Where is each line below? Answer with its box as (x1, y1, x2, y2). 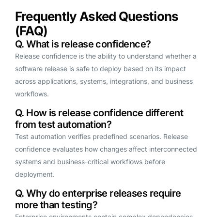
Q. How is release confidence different (15, 107, 184, 119)
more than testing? (15, 199, 97, 211)
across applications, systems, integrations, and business (15, 77, 193, 86)
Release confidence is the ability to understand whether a (15, 52, 197, 61)
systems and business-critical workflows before (15, 157, 165, 166)
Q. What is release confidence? (15, 38, 151, 50)
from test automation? (15, 119, 112, 131)
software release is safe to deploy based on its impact (15, 64, 186, 73)
